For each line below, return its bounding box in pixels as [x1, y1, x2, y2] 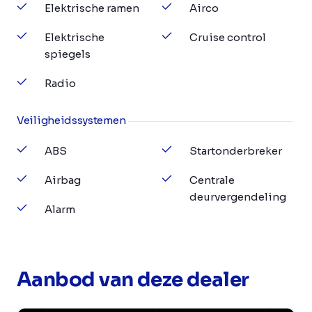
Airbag [45, 173, 81, 187]
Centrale [189, 173, 235, 187]
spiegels [45, 47, 91, 61]
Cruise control [189, 30, 266, 44]
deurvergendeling [189, 189, 286, 203]
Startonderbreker [189, 143, 282, 157]
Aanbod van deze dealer [17, 267, 249, 292]
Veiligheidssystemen [17, 113, 126, 127]
